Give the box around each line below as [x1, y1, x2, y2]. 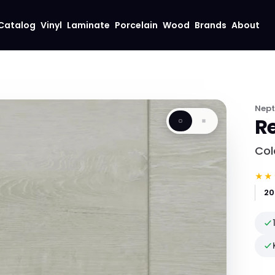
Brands [194, 19, 227, 31]
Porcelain [114, 19, 158, 31]
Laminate [66, 19, 110, 31]
